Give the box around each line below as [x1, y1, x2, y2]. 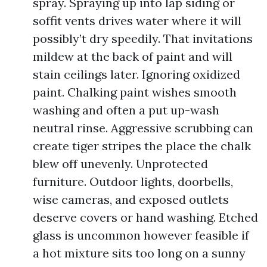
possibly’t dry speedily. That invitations [33, 31, 253, 46]
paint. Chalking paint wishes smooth [33, 85, 237, 100]
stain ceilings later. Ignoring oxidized [33, 67, 240, 82]
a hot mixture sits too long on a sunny [33, 246, 246, 260]
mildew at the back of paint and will [33, 49, 232, 64]
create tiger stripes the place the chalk [33, 138, 251, 153]
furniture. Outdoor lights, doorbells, [33, 174, 233, 189]
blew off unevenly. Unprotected [33, 156, 208, 171]
